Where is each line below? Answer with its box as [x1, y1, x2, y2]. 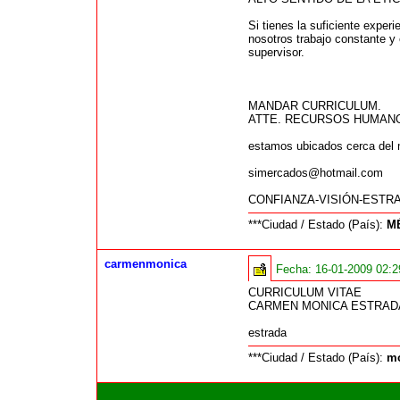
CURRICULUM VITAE [247, 286, 362, 300]
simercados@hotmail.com [247, 166, 383, 180]
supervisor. [247, 46, 304, 60]
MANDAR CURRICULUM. [247, 99, 381, 113]
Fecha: [275, 262, 315, 277]
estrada [247, 326, 287, 340]
